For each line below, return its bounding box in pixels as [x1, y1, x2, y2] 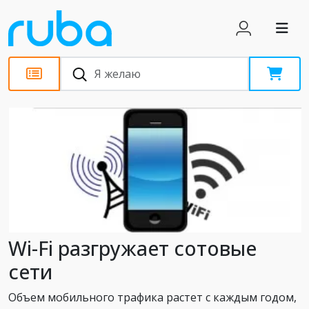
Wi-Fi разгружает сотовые [8, 234, 257, 261]
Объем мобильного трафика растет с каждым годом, [8, 289, 297, 305]
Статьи [8, 105, 75, 132]
